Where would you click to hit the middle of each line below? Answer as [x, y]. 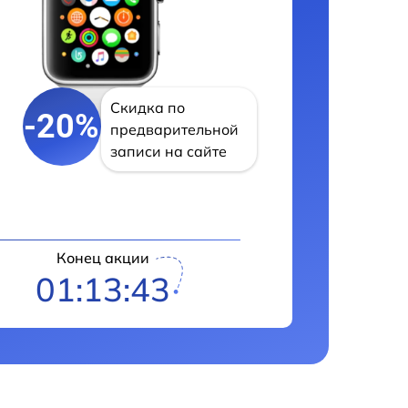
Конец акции [103, 258]
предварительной [174, 129]
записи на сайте [168, 151]
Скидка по [147, 107]
